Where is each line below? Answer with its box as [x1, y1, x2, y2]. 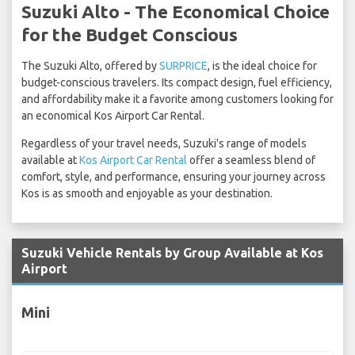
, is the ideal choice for [208, 59, 317, 73]
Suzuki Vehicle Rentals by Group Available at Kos [21, 246, 323, 261]
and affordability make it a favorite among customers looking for [21, 93, 334, 106]
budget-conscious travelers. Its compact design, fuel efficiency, [21, 76, 332, 90]
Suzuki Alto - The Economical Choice [21, 2, 330, 22]
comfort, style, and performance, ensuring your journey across [21, 170, 326, 184]
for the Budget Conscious [21, 25, 238, 45]
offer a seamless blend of [187, 154, 315, 167]
